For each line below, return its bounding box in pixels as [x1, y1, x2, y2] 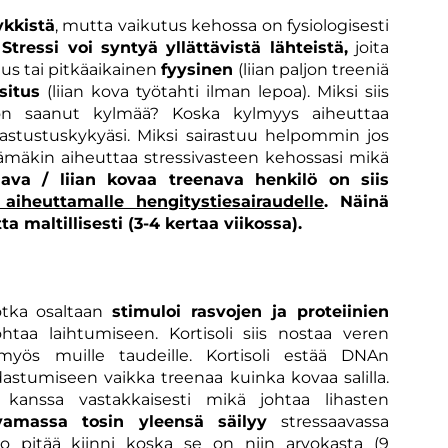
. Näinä [324, 191, 390, 211]
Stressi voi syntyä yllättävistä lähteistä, [2, 37, 348, 57]
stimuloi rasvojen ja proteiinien [112, 301, 390, 321]
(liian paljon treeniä [237, 59, 390, 79]
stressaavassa [267, 411, 390, 431]
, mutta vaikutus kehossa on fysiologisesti [54, 15, 389, 35]
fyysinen [160, 59, 238, 79]
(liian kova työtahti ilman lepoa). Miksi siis [40, 81, 389, 101]
